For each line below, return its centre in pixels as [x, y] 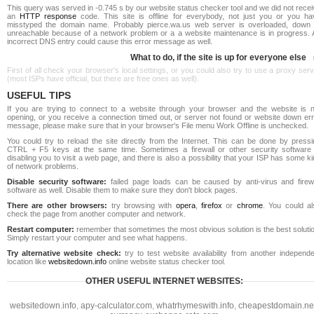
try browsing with [142, 205]
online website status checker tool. [166, 261]
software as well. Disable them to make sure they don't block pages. [122, 190]
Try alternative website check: [64, 253]
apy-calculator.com [116, 306]
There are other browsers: [57, 205]
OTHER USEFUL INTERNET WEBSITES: [164, 281]
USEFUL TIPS [39, 95]
